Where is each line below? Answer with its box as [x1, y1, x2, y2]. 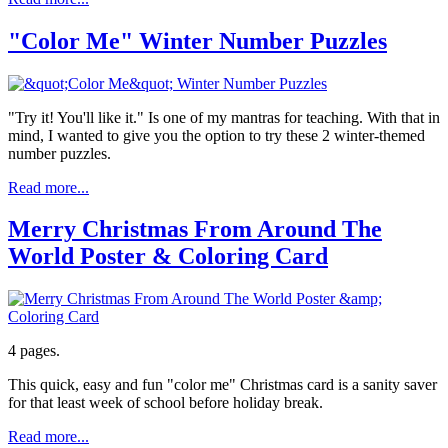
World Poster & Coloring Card [8, 243, 328, 270]
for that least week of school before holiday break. [8, 394, 323, 412]
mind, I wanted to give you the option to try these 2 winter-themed [8, 126, 425, 144]
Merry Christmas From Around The [8, 216, 382, 243]
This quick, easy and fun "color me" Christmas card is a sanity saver [8, 376, 437, 394]
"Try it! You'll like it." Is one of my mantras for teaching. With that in [8, 108, 440, 126]
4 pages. [8, 342, 60, 360]
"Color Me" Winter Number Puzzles [8, 27, 387, 54]
